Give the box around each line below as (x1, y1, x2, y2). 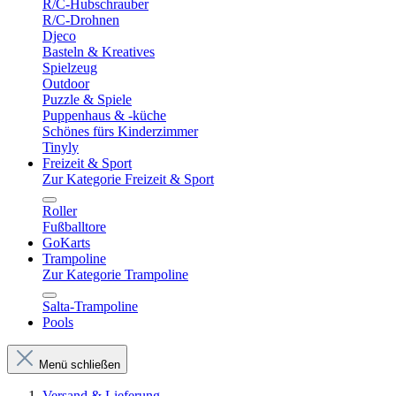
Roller (42, 203, 77, 218)
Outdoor (42, 76, 89, 91)
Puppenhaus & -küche (42, 108, 166, 123)
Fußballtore (42, 219, 106, 234)
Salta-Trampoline (42, 299, 138, 314)
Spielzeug (42, 60, 97, 75)
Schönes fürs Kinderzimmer (42, 124, 198, 139)
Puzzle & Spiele (42, 92, 132, 107)
